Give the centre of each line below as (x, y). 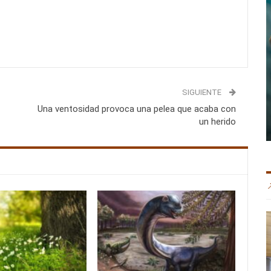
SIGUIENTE (202, 93)
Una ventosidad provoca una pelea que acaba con (136, 109)
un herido (217, 122)
